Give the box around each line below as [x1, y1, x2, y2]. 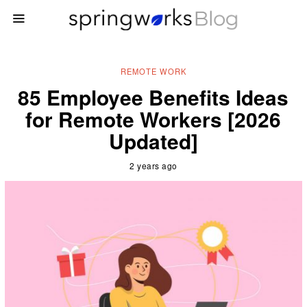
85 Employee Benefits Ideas [18, 82, 289, 112]
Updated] [108, 125, 198, 156]
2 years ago [130, 159, 177, 171]
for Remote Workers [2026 [25, 103, 282, 134]
